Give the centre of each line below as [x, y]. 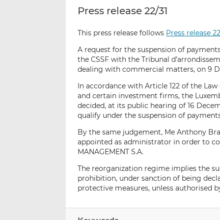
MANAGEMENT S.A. [111, 152]
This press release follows [122, 33]
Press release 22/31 [123, 11]
